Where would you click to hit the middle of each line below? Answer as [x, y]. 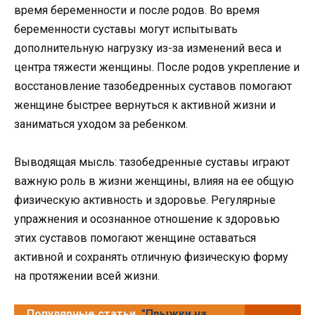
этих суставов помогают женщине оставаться [135, 238]
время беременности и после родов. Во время [137, 10]
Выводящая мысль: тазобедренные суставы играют [152, 162]
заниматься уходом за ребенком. [101, 124]
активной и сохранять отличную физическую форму [151, 257]
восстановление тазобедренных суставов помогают [153, 86]
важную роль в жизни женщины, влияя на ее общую [154, 181]
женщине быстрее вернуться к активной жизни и [145, 105]
